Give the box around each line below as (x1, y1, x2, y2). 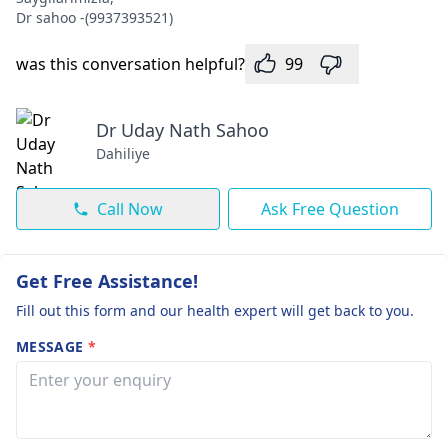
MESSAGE (16, 337, 88, 356)
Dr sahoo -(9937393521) (16, 8, 173, 27)
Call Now (97, 198, 163, 220)
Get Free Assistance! (16, 269, 198, 293)
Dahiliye (96, 144, 150, 163)
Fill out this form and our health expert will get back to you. (16, 301, 414, 320)
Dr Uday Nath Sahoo (96, 118, 269, 142)
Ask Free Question (261, 198, 399, 220)
